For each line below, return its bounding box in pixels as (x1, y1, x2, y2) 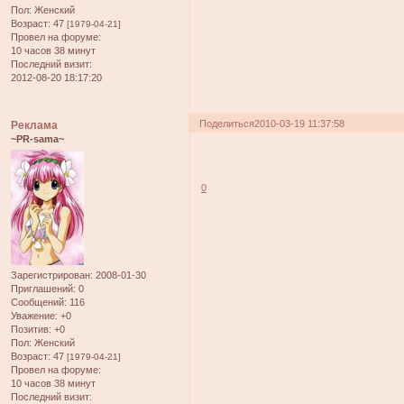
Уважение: (11, 310, 58, 322)
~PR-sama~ (11, 133, 64, 144)
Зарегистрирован (11, 270, 90, 281)
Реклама (11, 118, 58, 132)
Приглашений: (11, 283, 76, 295)
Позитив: (11, 324, 51, 335)
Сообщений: (11, 297, 67, 308)
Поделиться (199, 117, 255, 129)
